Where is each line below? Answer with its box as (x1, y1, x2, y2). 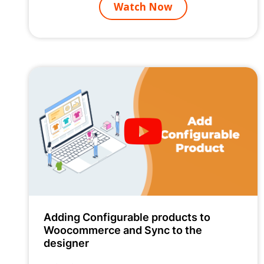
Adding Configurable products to (43, 209, 210, 225)
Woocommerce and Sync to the (43, 222, 202, 237)
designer (43, 235, 89, 250)
